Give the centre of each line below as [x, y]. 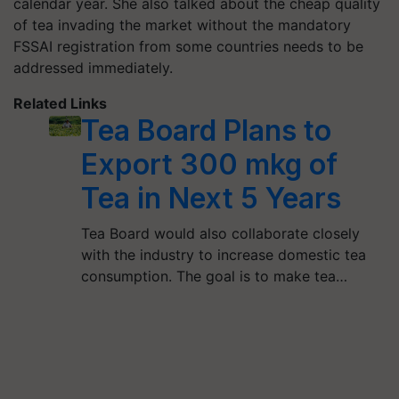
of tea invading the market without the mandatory [182, 25]
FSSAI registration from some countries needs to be [188, 46]
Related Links [60, 103]
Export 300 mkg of [210, 164]
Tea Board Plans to [207, 130]
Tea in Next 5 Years [212, 198]
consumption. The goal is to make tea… [215, 276]
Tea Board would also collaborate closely [221, 233]
